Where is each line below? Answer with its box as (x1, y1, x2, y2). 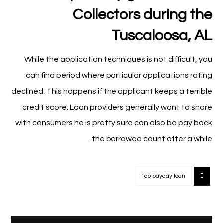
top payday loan (142, 173, 185, 179)
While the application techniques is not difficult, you (24, 55, 212, 63)
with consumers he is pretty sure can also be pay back (15, 119, 212, 127)
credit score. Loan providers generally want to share (22, 103, 212, 111)
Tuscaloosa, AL (111, 28, 212, 43)
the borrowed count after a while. (91, 135, 212, 143)
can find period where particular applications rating (25, 71, 212, 79)
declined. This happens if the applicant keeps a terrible (11, 87, 212, 95)
